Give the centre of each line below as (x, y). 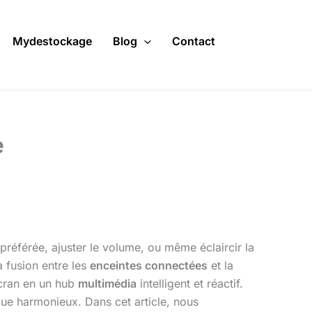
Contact (193, 41)
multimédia (107, 283)
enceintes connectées (149, 265)
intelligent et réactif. (190, 283)
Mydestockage (52, 41)
